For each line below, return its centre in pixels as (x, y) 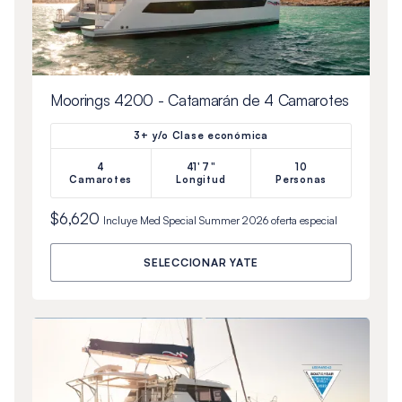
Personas (301, 180)
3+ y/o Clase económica (201, 136)
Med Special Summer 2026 (204, 221)
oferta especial (302, 221)
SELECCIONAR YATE (201, 263)
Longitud (201, 180)
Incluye (121, 221)
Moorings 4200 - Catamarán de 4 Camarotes (199, 100)
